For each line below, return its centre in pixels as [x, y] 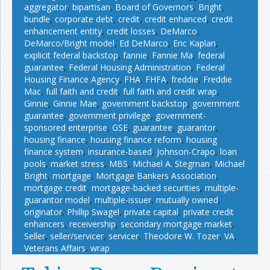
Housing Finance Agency [72, 80]
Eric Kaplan [194, 43]
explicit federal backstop [71, 55]
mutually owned [187, 200]
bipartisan [91, 7]
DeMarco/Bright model [69, 43]
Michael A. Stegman [171, 164]
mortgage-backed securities [146, 188]
